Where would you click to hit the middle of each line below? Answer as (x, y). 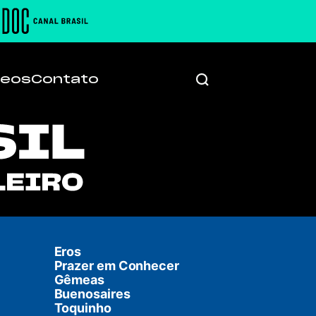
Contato (65, 79)
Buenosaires (92, 294)
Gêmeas (79, 280)
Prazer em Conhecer (116, 266)
